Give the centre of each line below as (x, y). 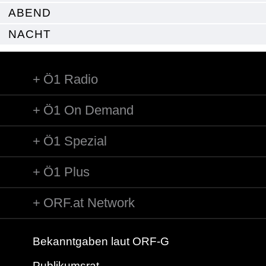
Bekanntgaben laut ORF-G (101, 241)
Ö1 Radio (71, 79)
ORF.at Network (89, 203)
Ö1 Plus (66, 172)
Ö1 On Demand (88, 110)
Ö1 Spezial (75, 141)
